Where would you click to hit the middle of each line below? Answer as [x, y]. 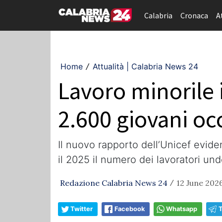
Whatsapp [182, 209]
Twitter [82, 209]
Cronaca [194, 15]
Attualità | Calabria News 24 [145, 66]
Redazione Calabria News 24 [114, 183]
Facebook [130, 209]
